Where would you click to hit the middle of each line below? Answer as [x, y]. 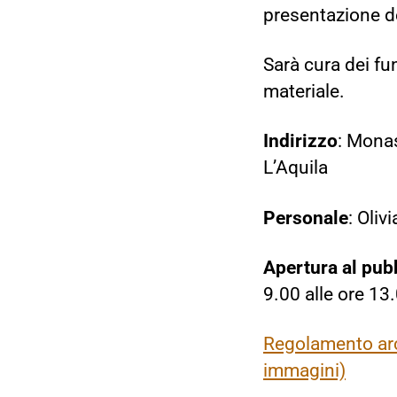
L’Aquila [296, 168]
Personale [306, 218]
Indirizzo [300, 141]
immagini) [304, 371]
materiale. [304, 92]
